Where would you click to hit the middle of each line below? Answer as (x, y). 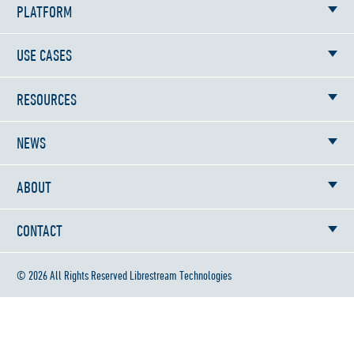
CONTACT (40, 231)
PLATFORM (44, 11)
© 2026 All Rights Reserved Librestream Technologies (124, 275)
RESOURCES (47, 99)
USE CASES (44, 55)
